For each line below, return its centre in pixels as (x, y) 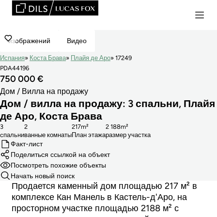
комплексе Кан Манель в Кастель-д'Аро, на (99, 197)
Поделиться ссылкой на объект (60, 155)
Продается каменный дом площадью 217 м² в (104, 186)
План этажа (89, 135)
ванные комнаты (48, 135)
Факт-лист (26, 144)
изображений (29, 40)
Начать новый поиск (42, 176)
